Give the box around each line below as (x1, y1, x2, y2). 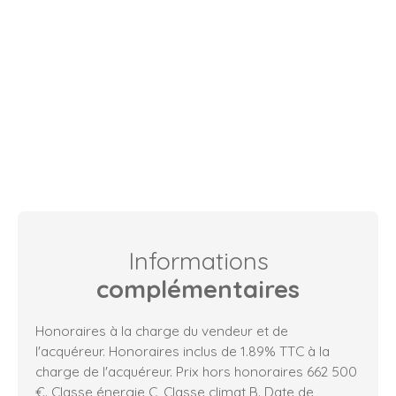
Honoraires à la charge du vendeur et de (35, 322, 288, 340)
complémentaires (96, 274, 300, 305)
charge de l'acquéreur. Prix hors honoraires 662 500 (35, 362, 357, 381)
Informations (127, 246, 269, 277)
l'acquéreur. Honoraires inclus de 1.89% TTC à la (35, 342, 330, 361)
